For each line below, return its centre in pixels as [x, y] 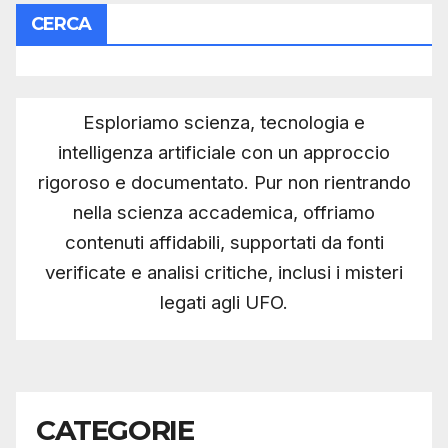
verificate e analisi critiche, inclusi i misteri [224, 272]
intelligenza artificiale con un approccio [224, 152]
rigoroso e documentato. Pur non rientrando [224, 182]
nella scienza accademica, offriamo [224, 212]
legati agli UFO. [224, 302]
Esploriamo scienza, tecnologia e [224, 122]
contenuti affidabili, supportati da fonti [224, 242]
